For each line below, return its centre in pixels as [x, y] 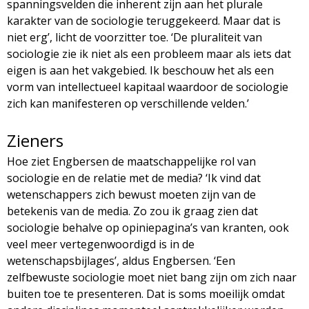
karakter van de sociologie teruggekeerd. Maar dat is [144, 20]
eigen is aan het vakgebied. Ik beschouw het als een [140, 70]
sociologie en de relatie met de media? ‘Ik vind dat [134, 178]
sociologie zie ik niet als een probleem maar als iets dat [149, 53]
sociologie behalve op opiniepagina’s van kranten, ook [148, 227]
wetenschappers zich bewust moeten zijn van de [131, 194]
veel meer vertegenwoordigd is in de [101, 244]
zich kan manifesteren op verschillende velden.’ [128, 103]
